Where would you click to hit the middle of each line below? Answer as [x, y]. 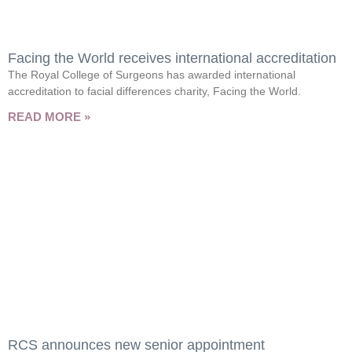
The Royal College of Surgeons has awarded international [152, 74]
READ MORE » [49, 116]
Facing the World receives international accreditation [172, 58]
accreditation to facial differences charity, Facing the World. [154, 91]
